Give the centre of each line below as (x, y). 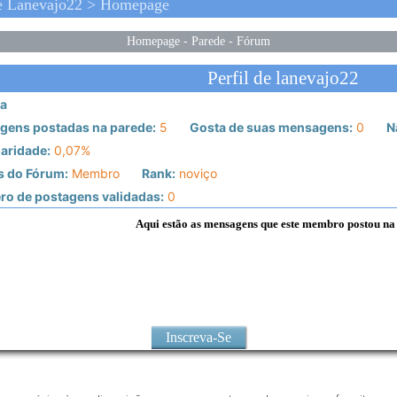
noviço (196, 174)
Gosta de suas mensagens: (269, 128)
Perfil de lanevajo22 (284, 78)
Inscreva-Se (198, 338)
